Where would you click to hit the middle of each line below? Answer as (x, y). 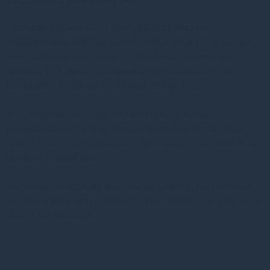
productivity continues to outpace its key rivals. (105, 85)
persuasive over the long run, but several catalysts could (124, 128)
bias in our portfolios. (51, 215)
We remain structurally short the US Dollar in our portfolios (130, 186)
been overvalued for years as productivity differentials (120, 56)
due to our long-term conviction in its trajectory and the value (134, 201)
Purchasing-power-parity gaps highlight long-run (108, 27)
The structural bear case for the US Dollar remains (112, 114)
